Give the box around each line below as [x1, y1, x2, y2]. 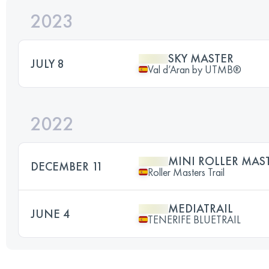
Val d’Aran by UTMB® [148, 62, 241, 76]
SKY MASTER [168, 50, 234, 66]
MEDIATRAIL [168, 200, 233, 216]
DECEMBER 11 [31, 158, 103, 174]
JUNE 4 [31, 205, 70, 222]
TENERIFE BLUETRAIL [148, 212, 241, 226]
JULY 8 [31, 55, 64, 71]
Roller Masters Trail [148, 165, 225, 179]
